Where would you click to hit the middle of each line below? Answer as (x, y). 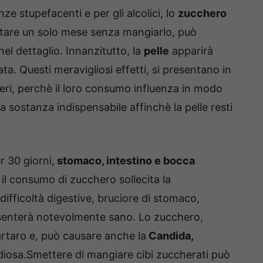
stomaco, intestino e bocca (125, 160)
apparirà (191, 50)
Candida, (170, 235)
